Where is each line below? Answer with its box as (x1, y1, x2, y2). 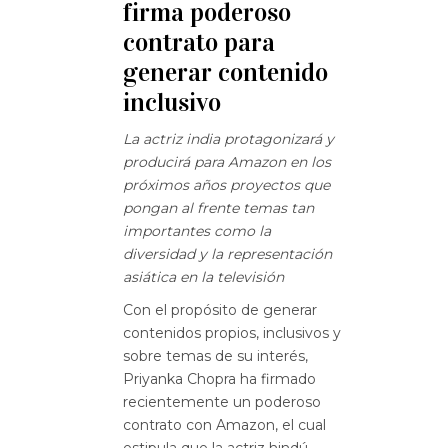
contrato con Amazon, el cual (123, 416, 326, 434)
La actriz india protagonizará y (123, 130, 334, 148)
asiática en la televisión (123, 268, 284, 286)
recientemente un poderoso (123, 393, 321, 411)
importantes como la (123, 222, 271, 240)
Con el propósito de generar (123, 301, 317, 319)
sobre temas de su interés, (123, 347, 308, 365)
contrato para (123, 27, 275, 58)
